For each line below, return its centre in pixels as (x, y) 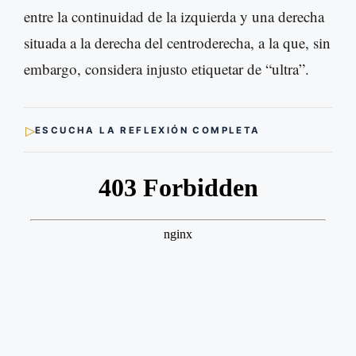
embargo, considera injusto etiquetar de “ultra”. (166, 69)
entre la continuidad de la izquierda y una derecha (174, 17)
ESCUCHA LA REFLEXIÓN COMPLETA (148, 130)
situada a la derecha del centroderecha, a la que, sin (177, 43)
